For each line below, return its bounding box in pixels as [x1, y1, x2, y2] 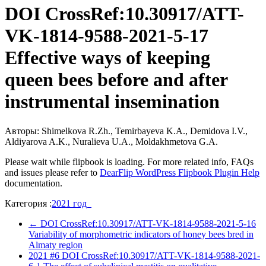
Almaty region [28, 239, 83, 250]
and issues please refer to [5, 167, 100, 178]
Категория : [5, 198, 52, 208]
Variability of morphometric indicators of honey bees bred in [28, 229, 254, 239]
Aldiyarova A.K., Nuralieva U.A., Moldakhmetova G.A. [5, 136, 218, 147]
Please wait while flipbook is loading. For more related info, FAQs [5, 156, 254, 167]
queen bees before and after [5, 69, 227, 91]
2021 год [52, 198, 91, 208]
